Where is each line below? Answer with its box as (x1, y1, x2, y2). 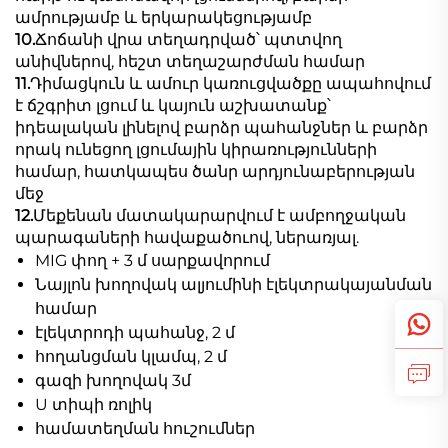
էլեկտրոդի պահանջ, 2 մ (35, 322, 235, 342)
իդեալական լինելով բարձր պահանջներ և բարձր (15, 117, 428, 137)
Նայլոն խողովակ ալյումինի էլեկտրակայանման (35, 274, 432, 294)
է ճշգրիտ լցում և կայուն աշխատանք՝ (15, 95, 331, 115)
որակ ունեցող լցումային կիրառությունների (15, 139, 377, 159)
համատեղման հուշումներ (35, 418, 255, 438)
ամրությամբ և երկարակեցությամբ (15, 7, 312, 27)
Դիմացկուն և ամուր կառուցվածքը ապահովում (30, 73, 431, 93)
